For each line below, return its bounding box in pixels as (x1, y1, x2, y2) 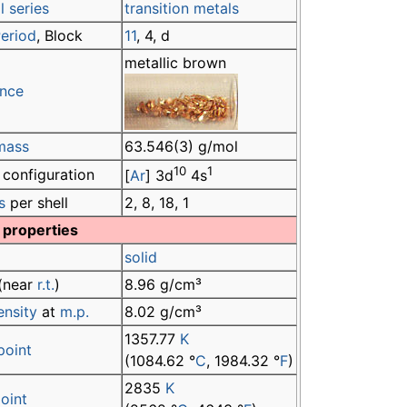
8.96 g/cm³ (124, 275, 202, 294)
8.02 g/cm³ (124, 303, 202, 322)
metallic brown (124, 54, 226, 73)
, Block (36, 26, 83, 45)
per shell (5, 194, 68, 213)
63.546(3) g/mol (124, 137, 238, 156)
